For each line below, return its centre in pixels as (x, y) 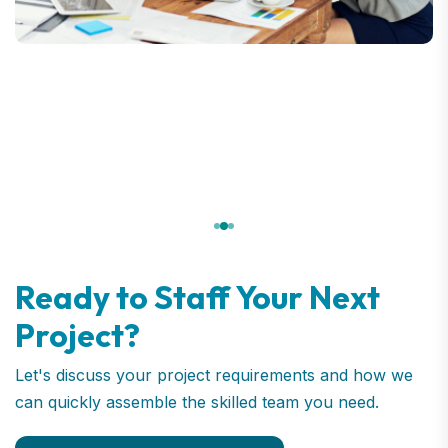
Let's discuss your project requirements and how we (214, 374)
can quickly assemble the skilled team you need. (197, 401)
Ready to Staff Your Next (197, 296)
